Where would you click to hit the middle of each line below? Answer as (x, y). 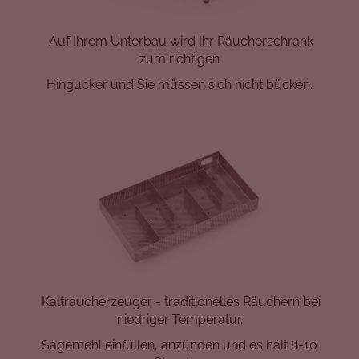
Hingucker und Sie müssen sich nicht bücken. (179, 84)
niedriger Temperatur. (179, 320)
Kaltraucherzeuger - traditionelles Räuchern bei (181, 302)
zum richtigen (179, 58)
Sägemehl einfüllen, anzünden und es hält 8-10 (179, 345)
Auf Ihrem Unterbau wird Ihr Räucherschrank (181, 41)
